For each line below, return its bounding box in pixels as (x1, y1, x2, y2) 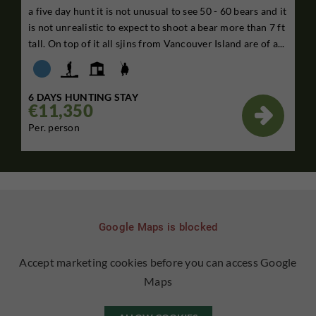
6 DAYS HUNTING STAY (28, 90, 138, 103)
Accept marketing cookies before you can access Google (19, 255, 297, 269)
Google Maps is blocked (98, 220, 218, 233)
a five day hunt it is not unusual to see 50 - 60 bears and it (28, 4, 287, 17)
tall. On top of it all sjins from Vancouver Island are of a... (28, 37, 285, 49)
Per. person (28, 121, 80, 133)
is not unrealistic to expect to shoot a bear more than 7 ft (28, 20, 285, 33)
